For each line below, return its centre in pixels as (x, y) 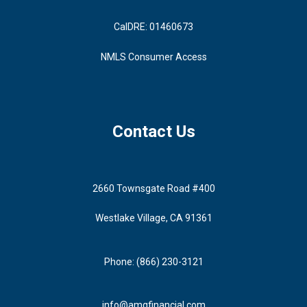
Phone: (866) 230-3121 (153, 261)
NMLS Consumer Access (153, 57)
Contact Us (153, 131)
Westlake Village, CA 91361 (153, 218)
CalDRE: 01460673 (153, 26)
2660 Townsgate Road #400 (153, 189)
